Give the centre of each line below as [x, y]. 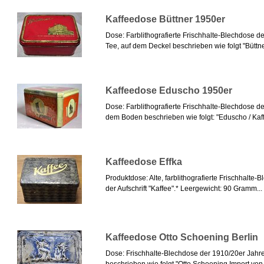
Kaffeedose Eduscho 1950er [169, 91]
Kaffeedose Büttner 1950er [165, 19]
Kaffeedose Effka [143, 162]
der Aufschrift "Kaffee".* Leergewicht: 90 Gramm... [184, 189]
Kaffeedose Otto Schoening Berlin [181, 237]
